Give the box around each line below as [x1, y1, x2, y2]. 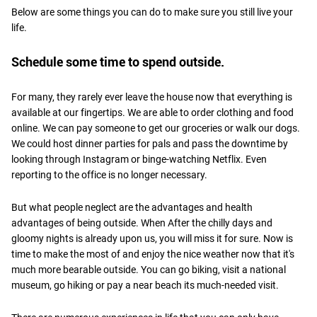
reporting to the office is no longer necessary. [11, 168, 207, 180]
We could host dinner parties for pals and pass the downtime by [11, 137, 288, 149]
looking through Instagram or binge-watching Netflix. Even [11, 153, 267, 165]
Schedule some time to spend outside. [11, 54, 224, 69]
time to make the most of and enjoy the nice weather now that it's [11, 248, 294, 260]
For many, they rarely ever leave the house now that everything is [11, 91, 292, 103]
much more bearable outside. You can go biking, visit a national [11, 263, 286, 275]
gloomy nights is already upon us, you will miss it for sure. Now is [11, 232, 293, 244]
